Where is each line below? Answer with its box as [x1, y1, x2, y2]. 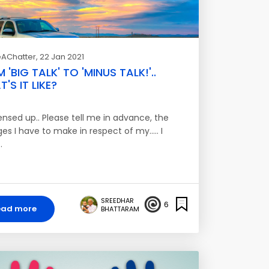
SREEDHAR [101, 196, 134, 205]
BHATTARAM [101, 204, 139, 214]
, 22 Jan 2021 [35, 51, 84, 62]
